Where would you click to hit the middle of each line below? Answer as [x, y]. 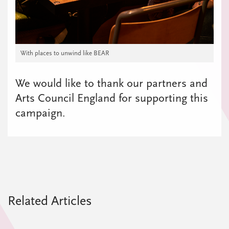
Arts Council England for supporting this [112, 98]
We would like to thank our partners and [111, 83]
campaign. [40, 113]
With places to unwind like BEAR [65, 53]
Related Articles [50, 201]
